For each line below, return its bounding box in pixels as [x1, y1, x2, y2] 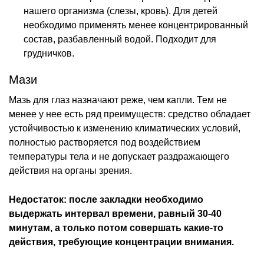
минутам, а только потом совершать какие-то [9, 222, 223, 233]
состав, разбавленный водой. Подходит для [24, 34, 216, 44]
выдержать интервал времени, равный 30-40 [9, 208, 222, 219]
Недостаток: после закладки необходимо [9, 194, 203, 204]
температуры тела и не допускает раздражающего [9, 151, 229, 161]
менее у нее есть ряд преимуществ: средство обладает [9, 108, 250, 119]
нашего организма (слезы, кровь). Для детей [24, 5, 217, 16]
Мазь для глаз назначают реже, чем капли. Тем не [9, 94, 227, 105]
